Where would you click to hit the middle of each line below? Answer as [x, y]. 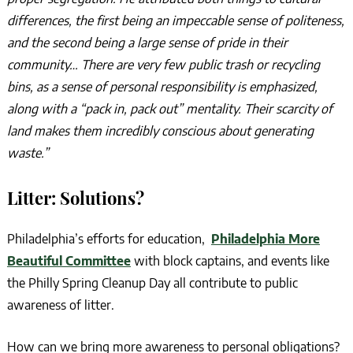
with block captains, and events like [230, 260]
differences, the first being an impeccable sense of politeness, [175, 20]
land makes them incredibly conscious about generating [160, 130]
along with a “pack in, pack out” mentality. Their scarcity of [169, 108]
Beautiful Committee [69, 260]
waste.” [28, 152]
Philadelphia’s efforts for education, [109, 238]
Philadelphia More [265, 238]
